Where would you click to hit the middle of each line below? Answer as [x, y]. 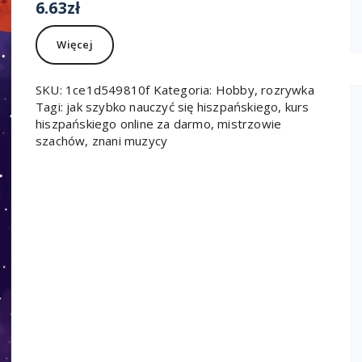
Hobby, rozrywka [265, 90]
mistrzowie [250, 124]
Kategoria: [184, 90]
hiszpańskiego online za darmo [123, 124]
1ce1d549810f [108, 90]
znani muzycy [130, 141]
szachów [61, 141]
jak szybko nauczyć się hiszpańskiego [173, 107]
